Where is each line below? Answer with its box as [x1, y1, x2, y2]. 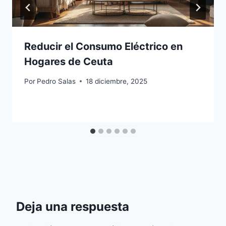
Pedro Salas [37, 77, 76, 85]
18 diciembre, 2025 [86, 77, 148, 85]
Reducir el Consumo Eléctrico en [24, 40, 183, 53]
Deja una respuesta [16, 199, 129, 214]
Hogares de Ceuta [24, 55, 113, 68]
